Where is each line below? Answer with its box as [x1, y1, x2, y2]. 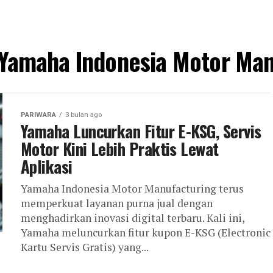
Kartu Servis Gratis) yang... [21, 240, 149, 254]
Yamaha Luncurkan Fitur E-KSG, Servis [21, 119, 261, 143]
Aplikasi [21, 154, 73, 179]
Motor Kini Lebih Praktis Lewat [21, 136, 219, 161]
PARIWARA [21, 111, 56, 119]
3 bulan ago [65, 111, 102, 119]
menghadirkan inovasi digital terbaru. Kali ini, [21, 211, 244, 225]
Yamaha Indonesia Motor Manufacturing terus [21, 182, 244, 196]
